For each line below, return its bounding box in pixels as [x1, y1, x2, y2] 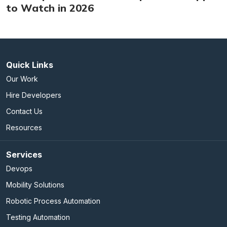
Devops [6, 164, 32, 173]
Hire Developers [6, 91, 61, 100]
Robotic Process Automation [6, 197, 100, 206]
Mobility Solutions [6, 180, 64, 190]
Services [6, 149, 42, 160]
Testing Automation [6, 213, 70, 222]
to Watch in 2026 [6, 2, 94, 15]
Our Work [6, 74, 38, 84]
